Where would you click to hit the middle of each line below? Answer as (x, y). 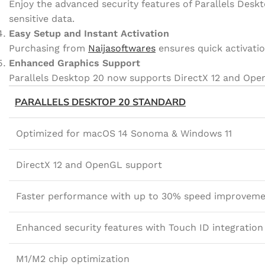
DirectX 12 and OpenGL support (89, 165)
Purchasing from (49, 48)
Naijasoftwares (122, 48)
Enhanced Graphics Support (75, 63)
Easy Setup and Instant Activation (89, 33)
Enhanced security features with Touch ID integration (140, 227)
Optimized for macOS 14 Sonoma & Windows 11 (124, 133)
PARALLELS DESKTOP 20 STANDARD (100, 102)
